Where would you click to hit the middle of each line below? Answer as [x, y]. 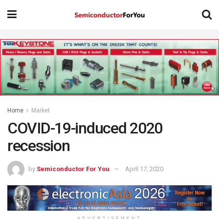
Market [41, 111]
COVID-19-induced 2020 [85, 128]
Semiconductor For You [73, 169]
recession [39, 146]
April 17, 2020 [144, 169]
